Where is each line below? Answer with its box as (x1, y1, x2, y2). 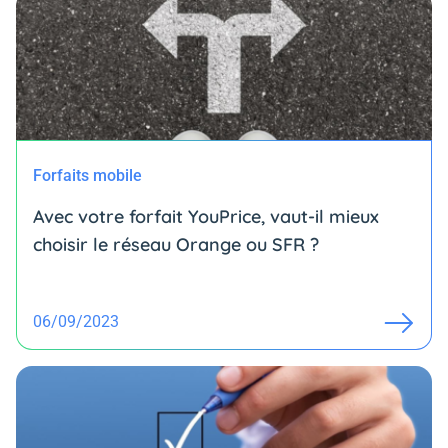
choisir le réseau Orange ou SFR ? (33, 233, 319, 256)
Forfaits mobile (33, 166, 142, 185)
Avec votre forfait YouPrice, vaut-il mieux (33, 205, 379, 228)
